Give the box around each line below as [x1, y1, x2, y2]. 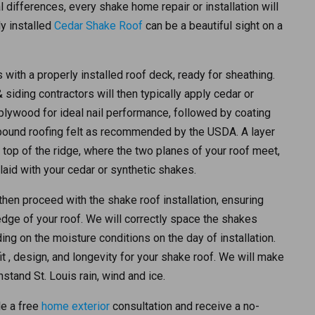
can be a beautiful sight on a [143, 19, 283, 33]
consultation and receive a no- [110, 300, 259, 314]
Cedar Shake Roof [54, 19, 143, 33]
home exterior [41, 300, 110, 314]
